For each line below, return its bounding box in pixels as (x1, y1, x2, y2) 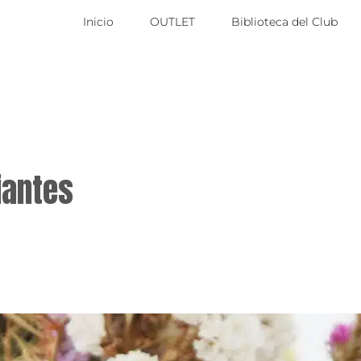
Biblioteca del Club (231, 15, 338, 29)
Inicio (83, 15, 114, 29)
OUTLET (150, 15, 196, 29)
